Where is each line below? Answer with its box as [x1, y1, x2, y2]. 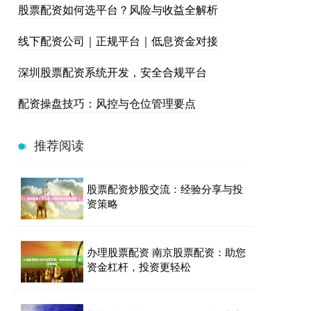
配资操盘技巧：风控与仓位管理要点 [18, 95, 196, 111]
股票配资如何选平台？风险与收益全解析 [18, 1, 218, 17]
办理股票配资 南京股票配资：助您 [87, 244, 246, 259]
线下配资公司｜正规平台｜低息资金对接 [18, 33, 218, 49]
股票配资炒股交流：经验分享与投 [87, 181, 243, 196]
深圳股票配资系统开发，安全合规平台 [18, 64, 207, 80]
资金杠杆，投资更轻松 [87, 259, 191, 274]
